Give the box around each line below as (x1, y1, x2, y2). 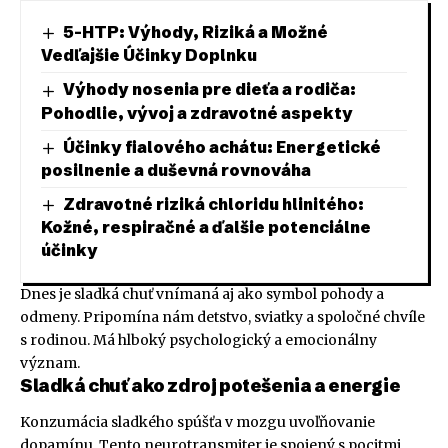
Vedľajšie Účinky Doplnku (41, 45, 257, 66)
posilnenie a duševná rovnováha (41, 160, 311, 181)
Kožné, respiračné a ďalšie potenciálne (41, 217, 371, 238)
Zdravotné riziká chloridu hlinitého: (63, 194, 365, 215)
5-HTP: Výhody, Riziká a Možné (63, 22, 329, 43)
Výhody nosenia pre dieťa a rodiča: (63, 79, 357, 100)
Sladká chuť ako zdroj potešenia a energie (20, 374, 401, 398)
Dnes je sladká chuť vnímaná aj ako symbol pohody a (20, 285, 384, 304)
